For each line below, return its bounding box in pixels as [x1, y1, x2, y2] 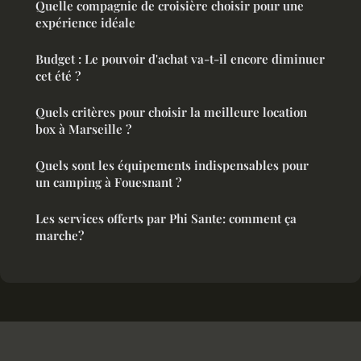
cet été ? [35, 68, 81, 85]
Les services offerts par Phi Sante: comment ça [35, 210, 297, 227]
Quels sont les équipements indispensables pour [35, 157, 309, 174]
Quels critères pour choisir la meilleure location [35, 104, 307, 121]
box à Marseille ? [35, 121, 131, 138]
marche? [35, 227, 84, 244]
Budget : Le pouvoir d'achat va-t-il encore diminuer [35, 51, 325, 68]
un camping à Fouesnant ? [35, 174, 181, 191]
